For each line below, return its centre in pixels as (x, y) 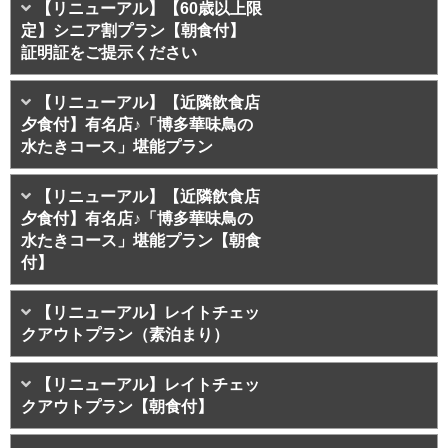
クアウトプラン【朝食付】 (117, 407)
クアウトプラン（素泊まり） (125, 335)
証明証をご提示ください (109, 53)
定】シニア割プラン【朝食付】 (141, 31)
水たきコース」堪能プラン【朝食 (141, 241)
